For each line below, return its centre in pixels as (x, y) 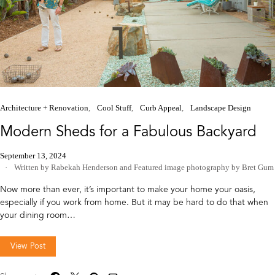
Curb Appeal (161, 107)
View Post (28, 246)
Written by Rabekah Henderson (65, 167)
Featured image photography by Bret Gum (204, 167)
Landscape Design (221, 107)
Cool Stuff (114, 107)
